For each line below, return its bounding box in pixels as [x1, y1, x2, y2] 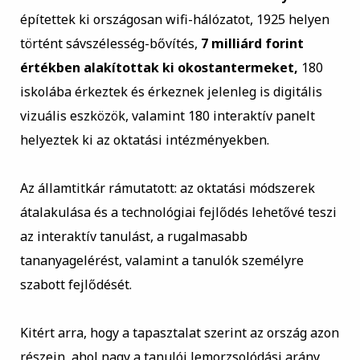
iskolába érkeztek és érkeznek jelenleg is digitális [19, 83, 322, 101]
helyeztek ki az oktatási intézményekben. [19, 131, 269, 149]
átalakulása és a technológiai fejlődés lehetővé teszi [19, 203, 337, 222]
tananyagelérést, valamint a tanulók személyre [19, 252, 304, 270]
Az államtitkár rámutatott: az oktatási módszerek [19, 179, 315, 198]
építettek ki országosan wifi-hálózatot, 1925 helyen [19, 10, 329, 29]
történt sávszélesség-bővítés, [19, 35, 201, 53]
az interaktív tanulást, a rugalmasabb [19, 227, 247, 246]
